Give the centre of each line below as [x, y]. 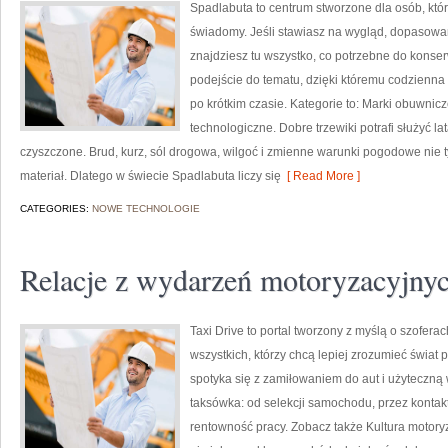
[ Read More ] [320, 176]
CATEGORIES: [56, 208]
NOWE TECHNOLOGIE [146, 208]
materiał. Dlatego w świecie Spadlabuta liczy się [150, 176]
